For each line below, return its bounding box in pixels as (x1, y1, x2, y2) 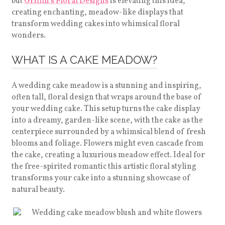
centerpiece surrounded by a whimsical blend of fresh (11, 127, 206, 138)
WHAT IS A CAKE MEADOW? (11, 53, 157, 66)
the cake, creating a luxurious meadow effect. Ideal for (11, 150, 205, 161)
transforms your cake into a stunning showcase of (11, 173, 191, 184)
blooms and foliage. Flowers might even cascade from (11, 138, 203, 149)
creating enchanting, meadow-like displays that (11, 7, 183, 18)
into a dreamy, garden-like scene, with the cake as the (11, 115, 203, 126)
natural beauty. (11, 184, 65, 195)
